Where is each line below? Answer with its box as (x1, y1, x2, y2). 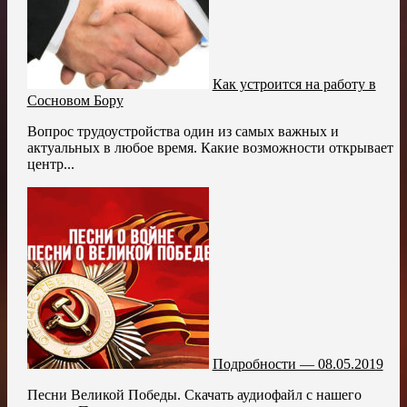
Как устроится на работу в (212, 75, 376, 92)
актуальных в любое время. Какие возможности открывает (26, 139, 393, 155)
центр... (26, 155, 74, 172)
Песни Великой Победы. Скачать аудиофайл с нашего (26, 386, 362, 402)
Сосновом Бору (26, 92, 124, 108)
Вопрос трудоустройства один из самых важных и (26, 123, 339, 139)
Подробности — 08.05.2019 (212, 355, 383, 372)
